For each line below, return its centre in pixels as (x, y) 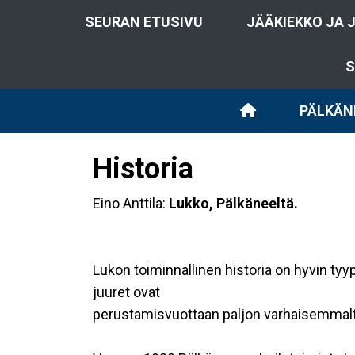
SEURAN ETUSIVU (144, 22)
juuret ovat (126, 292)
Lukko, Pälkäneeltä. (233, 203)
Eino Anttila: (131, 203)
